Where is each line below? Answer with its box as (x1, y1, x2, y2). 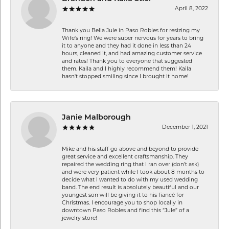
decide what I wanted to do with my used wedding (62, 176, 198, 183)
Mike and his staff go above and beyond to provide (62, 145, 198, 152)
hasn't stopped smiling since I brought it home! (62, 73, 189, 80)
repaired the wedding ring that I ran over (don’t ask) (62, 161, 199, 168)
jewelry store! (62, 214, 97, 221)
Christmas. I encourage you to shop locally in (62, 199, 182, 206)
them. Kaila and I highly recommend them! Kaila (62, 65, 191, 72)
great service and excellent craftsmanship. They (62, 153, 188, 160)
